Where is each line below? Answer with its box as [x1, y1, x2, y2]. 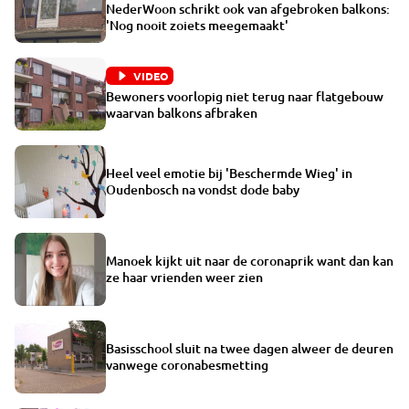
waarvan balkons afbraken [106, 103, 257, 121]
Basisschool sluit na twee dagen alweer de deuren [106, 339, 393, 357]
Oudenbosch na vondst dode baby [106, 180, 299, 198]
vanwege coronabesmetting [106, 355, 268, 373]
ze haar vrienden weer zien [106, 267, 263, 286]
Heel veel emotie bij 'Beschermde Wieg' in [106, 163, 352, 182]
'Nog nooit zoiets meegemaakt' [106, 16, 288, 34]
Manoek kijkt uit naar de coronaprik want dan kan [106, 251, 393, 269]
